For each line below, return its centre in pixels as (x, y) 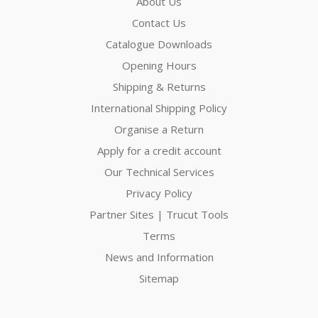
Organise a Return (159, 129)
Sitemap (159, 278)
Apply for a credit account (159, 150)
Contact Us (159, 22)
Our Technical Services (159, 171)
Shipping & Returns (159, 86)
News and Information (159, 257)
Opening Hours (159, 65)
